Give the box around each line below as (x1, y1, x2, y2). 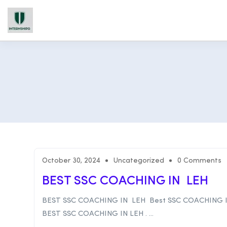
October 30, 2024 (42, 157, 100, 165)
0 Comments (177, 157, 221, 165)
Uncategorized (113, 157, 164, 165)
